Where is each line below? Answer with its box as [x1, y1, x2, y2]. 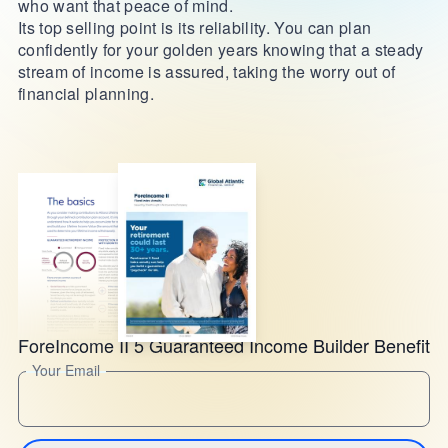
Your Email [31, 360, 100, 380]
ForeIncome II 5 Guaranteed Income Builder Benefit [17, 332, 430, 358]
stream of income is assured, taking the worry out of [17, 60, 396, 83]
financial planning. [17, 82, 155, 105]
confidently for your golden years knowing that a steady [17, 38, 424, 61]
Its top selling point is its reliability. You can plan [17, 16, 372, 39]
